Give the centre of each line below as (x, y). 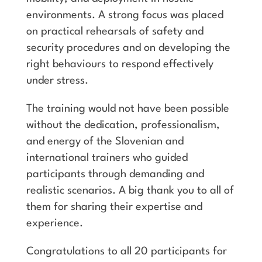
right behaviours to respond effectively (120, 64)
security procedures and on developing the (128, 48)
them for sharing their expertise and (114, 207)
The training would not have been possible (127, 108)
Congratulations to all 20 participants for (126, 251)
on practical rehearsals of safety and (115, 31)
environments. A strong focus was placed (125, 15)
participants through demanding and (115, 174)
